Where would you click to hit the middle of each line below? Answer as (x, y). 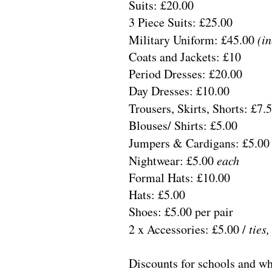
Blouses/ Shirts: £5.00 (183, 125)
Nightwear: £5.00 (173, 161)
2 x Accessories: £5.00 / (189, 229)
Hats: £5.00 (157, 195)
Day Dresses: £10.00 (179, 91)
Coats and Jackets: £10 (185, 57)
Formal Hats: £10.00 (179, 178)
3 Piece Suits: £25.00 (181, 22)
